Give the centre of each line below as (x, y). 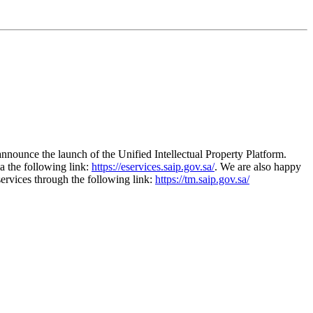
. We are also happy (258, 166)
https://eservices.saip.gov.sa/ (153, 166)
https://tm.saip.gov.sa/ (202, 179)
